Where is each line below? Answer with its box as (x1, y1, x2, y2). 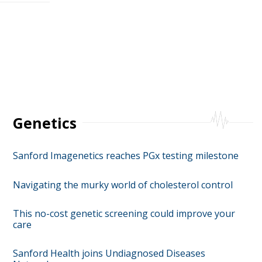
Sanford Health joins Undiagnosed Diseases (12, 247, 205, 260)
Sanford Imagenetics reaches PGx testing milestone (12, 149, 239, 162)
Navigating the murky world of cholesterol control (12, 178, 233, 191)
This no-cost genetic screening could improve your (12, 207, 235, 220)
